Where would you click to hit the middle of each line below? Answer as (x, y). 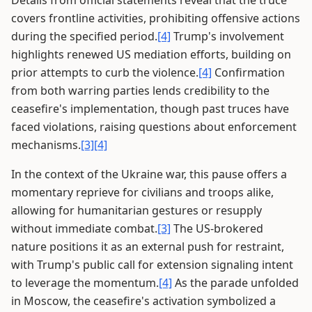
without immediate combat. (84, 228)
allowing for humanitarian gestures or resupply (136, 210)
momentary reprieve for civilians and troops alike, (142, 192)
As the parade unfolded (235, 283)
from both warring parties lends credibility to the (140, 91)
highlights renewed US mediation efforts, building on (151, 54)
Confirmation (248, 72)
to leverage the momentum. (85, 283)
